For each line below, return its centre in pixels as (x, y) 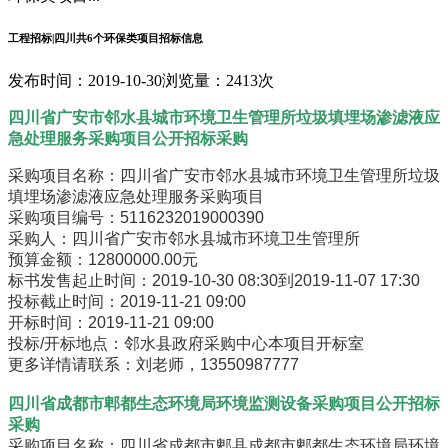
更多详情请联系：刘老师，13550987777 (153, 364)
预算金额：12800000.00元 (103, 259)
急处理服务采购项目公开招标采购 (128, 138)
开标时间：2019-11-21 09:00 (111, 322)
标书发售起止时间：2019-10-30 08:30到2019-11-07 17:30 (214, 280)
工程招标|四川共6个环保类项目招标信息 (105, 37)
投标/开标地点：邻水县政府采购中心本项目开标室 (186, 343)
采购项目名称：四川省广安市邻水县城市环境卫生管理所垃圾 (224, 175)
